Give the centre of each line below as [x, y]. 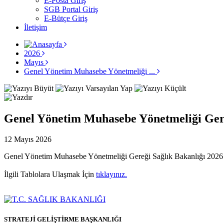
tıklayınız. [111, 174]
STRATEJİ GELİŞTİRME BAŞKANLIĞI [63, 219]
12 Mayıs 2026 [28, 139]
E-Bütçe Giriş [66, 18]
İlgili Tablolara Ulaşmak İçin [50, 174]
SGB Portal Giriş [71, 9]
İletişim [35, 27]
